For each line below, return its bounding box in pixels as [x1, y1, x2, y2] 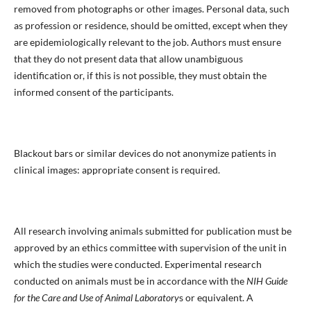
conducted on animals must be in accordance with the [13, 274, 246, 287]
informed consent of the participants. [13, 85, 174, 98]
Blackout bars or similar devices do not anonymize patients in [13, 146, 276, 159]
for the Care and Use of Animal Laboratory [13, 291, 179, 303]
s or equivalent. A [178, 291, 253, 303]
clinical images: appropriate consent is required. [13, 163, 220, 176]
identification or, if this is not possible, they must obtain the [13, 69, 267, 81]
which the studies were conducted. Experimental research [13, 258, 262, 270]
